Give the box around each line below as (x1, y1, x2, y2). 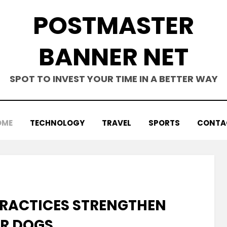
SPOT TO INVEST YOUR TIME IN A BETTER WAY (9, 72, 218, 85)
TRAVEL (102, 118, 131, 128)
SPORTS (148, 118, 180, 128)
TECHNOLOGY (30, 118, 85, 128)
